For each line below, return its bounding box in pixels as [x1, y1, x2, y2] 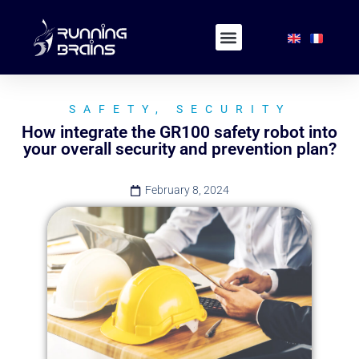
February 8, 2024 [145, 184, 229, 197]
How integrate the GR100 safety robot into [22, 123, 337, 143]
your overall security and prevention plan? [22, 139, 337, 159]
